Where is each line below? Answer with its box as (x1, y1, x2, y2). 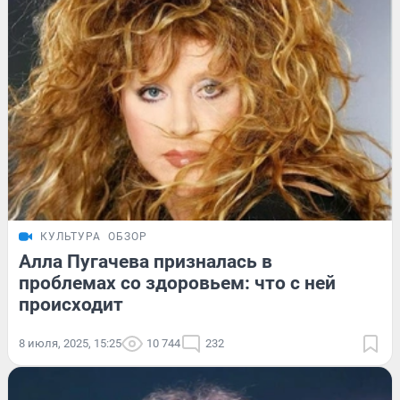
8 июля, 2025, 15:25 (19, 336, 121, 350)
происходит (19, 293, 123, 315)
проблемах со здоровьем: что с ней (19, 271, 336, 294)
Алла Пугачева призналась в (19, 250, 272, 272)
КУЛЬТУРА (40, 229, 101, 243)
